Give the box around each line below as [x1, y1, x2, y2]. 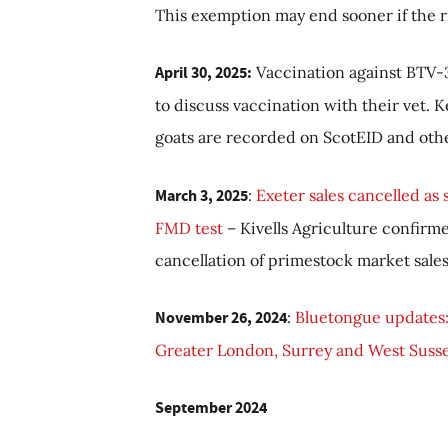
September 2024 [155, 396, 267, 418]
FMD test [155, 217, 223, 238]
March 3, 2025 [155, 184, 248, 206]
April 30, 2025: [155, 61, 252, 83]
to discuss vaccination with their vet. [155, 94, 434, 115]
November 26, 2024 [155, 306, 287, 328]
